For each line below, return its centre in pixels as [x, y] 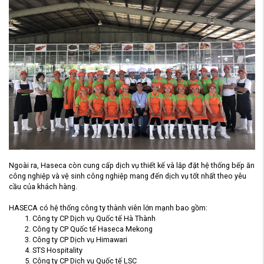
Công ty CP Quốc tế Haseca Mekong [93, 229]
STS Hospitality [57, 250]
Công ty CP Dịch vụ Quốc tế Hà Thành [94, 218]
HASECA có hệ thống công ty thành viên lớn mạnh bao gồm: [108, 207]
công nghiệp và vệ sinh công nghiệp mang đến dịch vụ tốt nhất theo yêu [128, 176]
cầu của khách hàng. [43, 186]
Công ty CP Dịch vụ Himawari [80, 239]
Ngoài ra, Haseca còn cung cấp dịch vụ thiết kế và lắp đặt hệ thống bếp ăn [132, 165]
